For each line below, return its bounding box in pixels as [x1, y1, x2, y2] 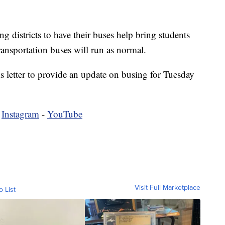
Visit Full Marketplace [135, 182, 200, 193]
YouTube [47, 107, 82, 120]
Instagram [2, 107, 39, 120]
